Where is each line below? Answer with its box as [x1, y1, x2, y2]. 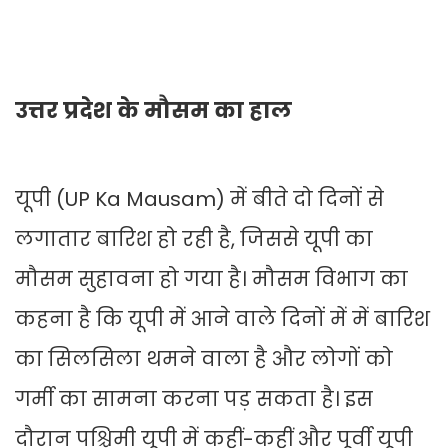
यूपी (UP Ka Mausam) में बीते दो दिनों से [15, 185, 384, 214]
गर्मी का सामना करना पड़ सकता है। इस [15, 385, 373, 414]
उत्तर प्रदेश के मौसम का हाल [15, 95, 292, 127]
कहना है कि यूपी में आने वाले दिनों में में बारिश [15, 305, 430, 334]
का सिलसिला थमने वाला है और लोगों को [15, 345, 393, 374]
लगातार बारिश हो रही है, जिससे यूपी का [15, 225, 373, 254]
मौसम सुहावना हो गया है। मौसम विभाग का [15, 265, 408, 294]
